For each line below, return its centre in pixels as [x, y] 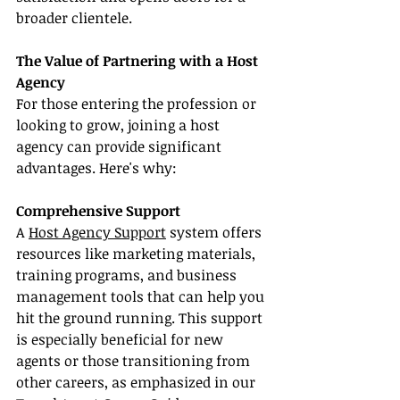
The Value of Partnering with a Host [139, 61]
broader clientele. [74, 18]
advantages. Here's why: [96, 168]
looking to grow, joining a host [120, 125]
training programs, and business [128, 275]
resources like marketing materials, [137, 254]
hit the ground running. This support [141, 318]
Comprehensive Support [98, 211]
